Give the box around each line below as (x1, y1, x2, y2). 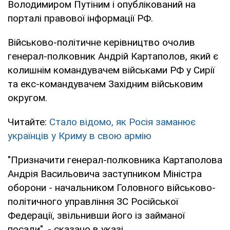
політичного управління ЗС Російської (8, 195, 178, 207)
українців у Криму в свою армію (8, 129, 151, 142)
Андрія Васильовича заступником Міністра (8, 167, 202, 180)
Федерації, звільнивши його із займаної (8, 209, 185, 221)
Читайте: (8, 116, 49, 128)
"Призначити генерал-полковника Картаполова (8, 154, 222, 166)
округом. (8, 91, 47, 104)
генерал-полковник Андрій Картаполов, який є (8, 50, 218, 62)
